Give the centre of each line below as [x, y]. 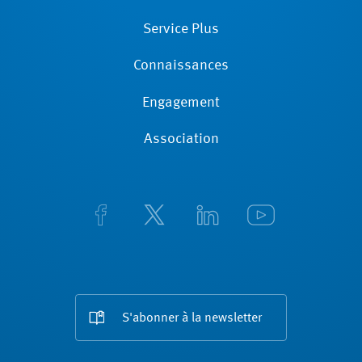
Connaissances [181, 66]
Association [181, 139]
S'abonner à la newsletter [192, 319]
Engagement [181, 102]
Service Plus [181, 29]
